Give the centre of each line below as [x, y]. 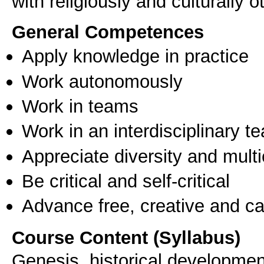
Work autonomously [102, 81]
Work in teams [80, 106]
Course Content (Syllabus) [126, 238]
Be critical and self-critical [126, 181]
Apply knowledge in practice [135, 56]
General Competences [108, 32]
